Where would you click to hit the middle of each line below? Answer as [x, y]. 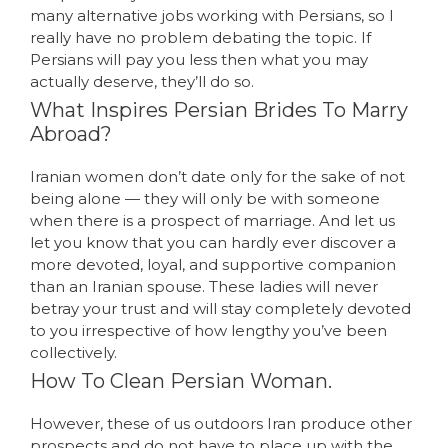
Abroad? [71, 133]
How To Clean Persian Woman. [181, 380]
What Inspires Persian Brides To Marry [219, 109]
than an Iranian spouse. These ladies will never [204, 286]
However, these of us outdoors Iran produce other [221, 423]
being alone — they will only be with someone [205, 198]
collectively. [73, 352]
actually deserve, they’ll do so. [142, 81]
